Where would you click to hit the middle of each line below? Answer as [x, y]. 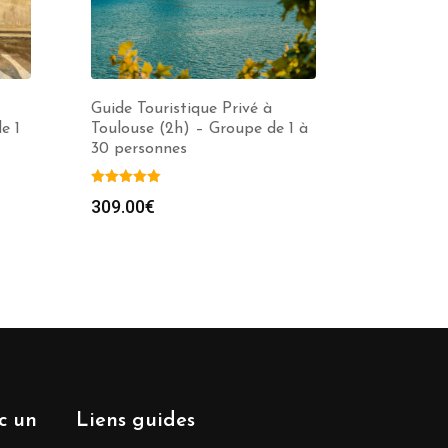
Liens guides [135, 421]
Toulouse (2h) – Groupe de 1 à [199, 129]
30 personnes [139, 149]
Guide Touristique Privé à [181, 109]
